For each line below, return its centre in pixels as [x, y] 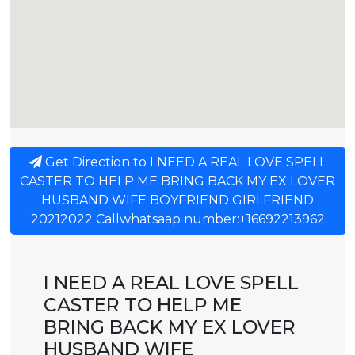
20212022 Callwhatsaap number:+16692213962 [177, 219]
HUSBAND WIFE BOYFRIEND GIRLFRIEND [177, 200]
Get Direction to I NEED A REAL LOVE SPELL [184, 162]
